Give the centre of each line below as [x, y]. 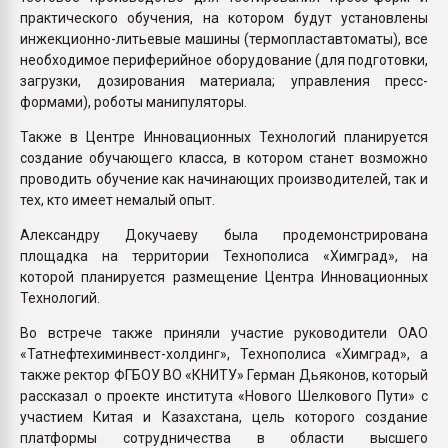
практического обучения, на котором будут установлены [224, 17]
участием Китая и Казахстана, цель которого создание [224, 416]
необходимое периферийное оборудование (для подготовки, [224, 59]
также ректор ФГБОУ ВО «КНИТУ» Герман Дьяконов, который [224, 374]
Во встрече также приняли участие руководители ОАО [224, 332]
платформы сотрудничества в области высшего [224, 437]
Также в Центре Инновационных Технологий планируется [224, 136]
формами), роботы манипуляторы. [133, 101]
